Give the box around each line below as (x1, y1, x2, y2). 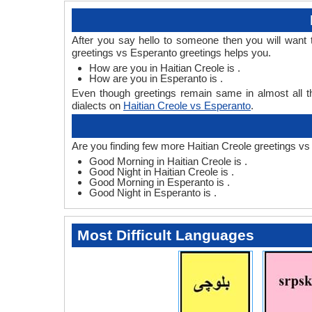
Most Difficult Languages (77, 227, 254, 244)
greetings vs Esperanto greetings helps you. (72, 47, 271, 59)
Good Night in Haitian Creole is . (89, 166, 234, 178)
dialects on (72, 100, 123, 112)
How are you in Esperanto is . (89, 72, 223, 85)
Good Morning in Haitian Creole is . (89, 155, 247, 168)
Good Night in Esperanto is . (89, 187, 217, 199)
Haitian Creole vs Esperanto (123, 100, 251, 112)
